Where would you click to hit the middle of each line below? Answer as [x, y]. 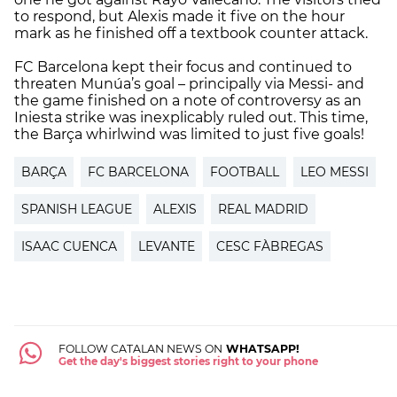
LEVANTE [167, 246]
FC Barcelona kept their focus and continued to [183, 66]
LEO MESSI [335, 171]
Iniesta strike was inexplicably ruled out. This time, [191, 117]
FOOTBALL [245, 171]
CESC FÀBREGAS [270, 246]
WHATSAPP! [261, 348]
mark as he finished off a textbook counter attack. [191, 33]
